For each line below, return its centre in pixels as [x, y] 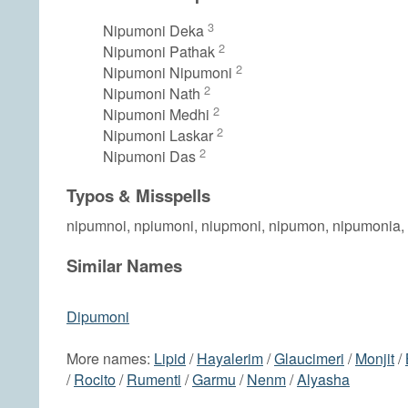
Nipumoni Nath [153, 93]
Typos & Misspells [138, 196]
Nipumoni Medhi [158, 114]
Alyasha [323, 380]
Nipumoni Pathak [161, 51]
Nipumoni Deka [155, 30]
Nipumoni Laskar [160, 135]
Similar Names [124, 266]
